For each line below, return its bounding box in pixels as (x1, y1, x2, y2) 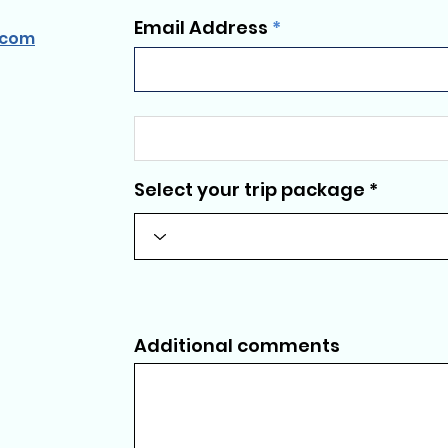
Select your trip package (134, 177, 365, 203)
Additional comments (134, 333, 340, 359)
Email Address (134, 15, 268, 41)
